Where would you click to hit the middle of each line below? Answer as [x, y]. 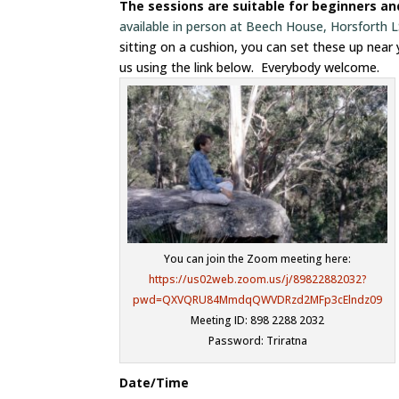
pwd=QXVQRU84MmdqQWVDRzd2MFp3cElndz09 [258, 300]
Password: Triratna [257, 341]
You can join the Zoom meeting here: [258, 259]
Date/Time [155, 383]
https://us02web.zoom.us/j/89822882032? [257, 280]
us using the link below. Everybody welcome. [250, 67]
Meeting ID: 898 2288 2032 [258, 321]
